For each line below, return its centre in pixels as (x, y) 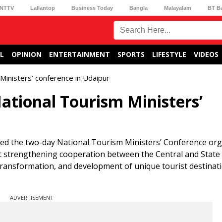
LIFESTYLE (169, 54)
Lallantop (42, 8)
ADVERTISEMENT (32, 197)
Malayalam (178, 8)
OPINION (27, 54)
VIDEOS (206, 54)
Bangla (139, 8)
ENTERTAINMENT (80, 54)
